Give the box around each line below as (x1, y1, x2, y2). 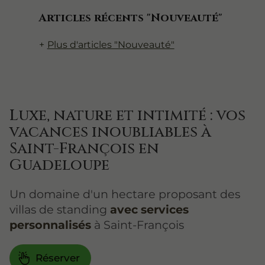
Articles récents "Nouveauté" (38, 10, 222, 25)
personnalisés (9, 218, 91, 232)
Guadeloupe (9, 154, 109, 176)
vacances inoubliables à (9, 121, 211, 143)
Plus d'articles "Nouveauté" (47, 38, 174, 50)
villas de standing (9, 202, 110, 217)
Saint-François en (9, 138, 159, 159)
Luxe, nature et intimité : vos (9, 105, 245, 126)
